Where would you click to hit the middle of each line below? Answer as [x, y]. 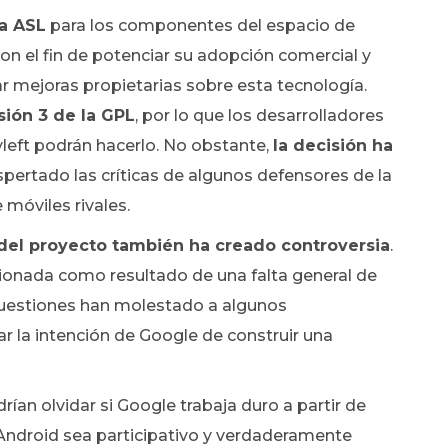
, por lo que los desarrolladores [259, 115]
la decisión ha [333, 145]
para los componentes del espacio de [200, 25]
